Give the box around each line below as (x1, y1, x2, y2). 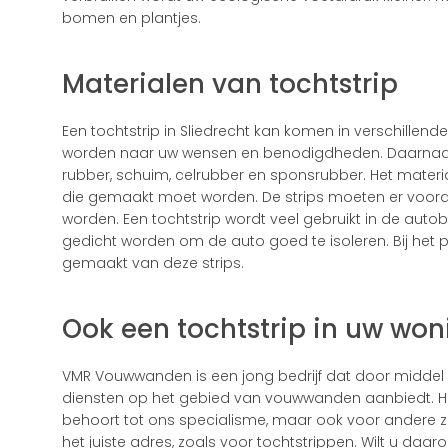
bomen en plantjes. (62, 8, 201, 28)
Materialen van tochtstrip (62, 66, 398, 102)
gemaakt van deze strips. (62, 253, 244, 273)
